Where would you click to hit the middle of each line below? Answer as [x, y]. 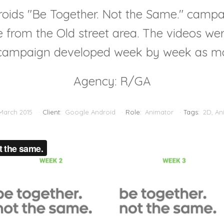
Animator [159, 112]
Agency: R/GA [112, 81]
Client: [52, 112]
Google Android [90, 112]
